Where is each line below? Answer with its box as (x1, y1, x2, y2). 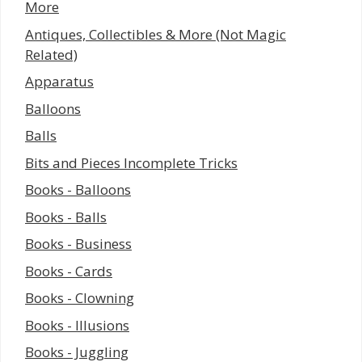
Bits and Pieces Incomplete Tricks (25, 153, 238, 172)
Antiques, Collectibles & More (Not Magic (25, 24, 286, 44)
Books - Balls (25, 207, 107, 226)
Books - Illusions (25, 315, 129, 335)
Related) (25, 44, 78, 64)
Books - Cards (25, 261, 112, 280)
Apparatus (25, 72, 94, 91)
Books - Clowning (25, 288, 134, 308)
